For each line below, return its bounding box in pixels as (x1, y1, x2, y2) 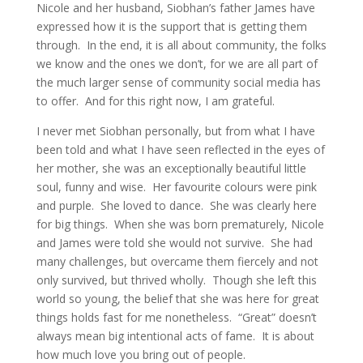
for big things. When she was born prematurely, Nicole (36, 216, 324, 232)
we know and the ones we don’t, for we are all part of (36, 56, 318, 71)
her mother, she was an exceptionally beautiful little (36, 160, 306, 176)
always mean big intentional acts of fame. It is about (36, 328, 314, 344)
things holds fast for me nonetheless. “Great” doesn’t (36, 310, 317, 325)
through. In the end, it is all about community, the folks (36, 37, 327, 53)
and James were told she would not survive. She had (36, 235, 313, 250)
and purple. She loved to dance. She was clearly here (36, 198, 317, 213)
